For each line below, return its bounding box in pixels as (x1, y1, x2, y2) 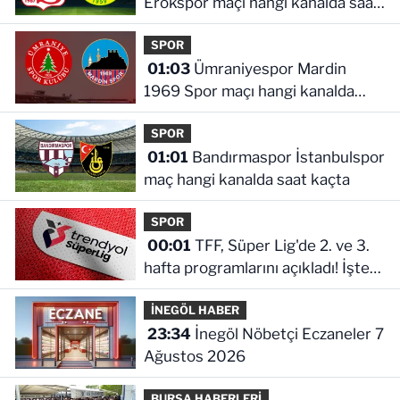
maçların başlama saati (143, 281, 303, 300)
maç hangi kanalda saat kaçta (143, 171, 350, 189)
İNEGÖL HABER (150, 303, 239, 317)
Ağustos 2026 (143, 347, 246, 366)
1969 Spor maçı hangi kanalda (143, 82, 354, 101)
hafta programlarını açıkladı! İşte (143, 259, 370, 278)
